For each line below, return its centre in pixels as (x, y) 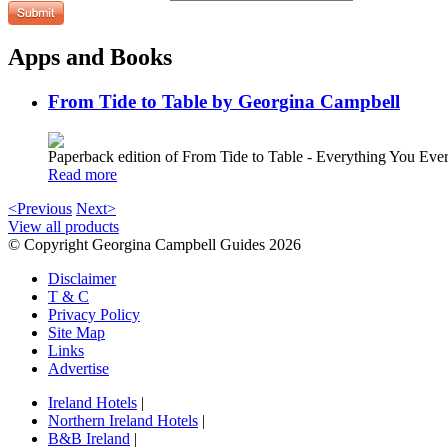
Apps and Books (90, 57)
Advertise (78, 369)
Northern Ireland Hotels (123, 421)
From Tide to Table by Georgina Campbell (224, 102)
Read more (82, 175)
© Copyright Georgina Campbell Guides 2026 (154, 245)
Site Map (76, 333)
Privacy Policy (94, 315)
